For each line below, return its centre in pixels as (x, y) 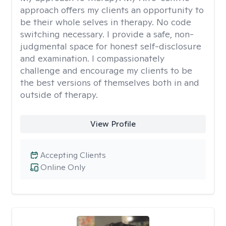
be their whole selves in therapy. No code (106, 22)
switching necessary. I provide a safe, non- (107, 34)
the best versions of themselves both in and (110, 82)
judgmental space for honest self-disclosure (111, 46)
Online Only (63, 167)
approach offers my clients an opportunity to (112, 10)
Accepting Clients (73, 155)
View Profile (113, 124)
